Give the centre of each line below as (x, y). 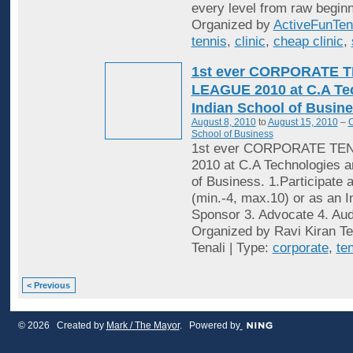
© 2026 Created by (62, 326)
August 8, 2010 (223, 122)
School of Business (232, 134)
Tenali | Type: (232, 247)
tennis (209, 42)
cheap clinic (308, 42)
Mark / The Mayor (143, 326)
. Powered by (210, 326)
